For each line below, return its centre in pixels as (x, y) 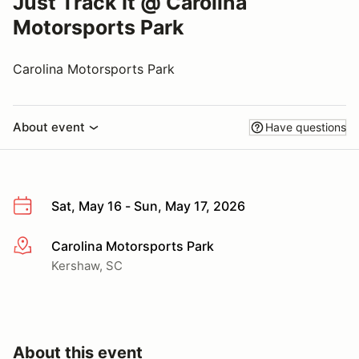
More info (41, 246)
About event (49, 127)
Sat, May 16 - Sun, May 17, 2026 (148, 206)
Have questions (306, 127)
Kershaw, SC (87, 265)
